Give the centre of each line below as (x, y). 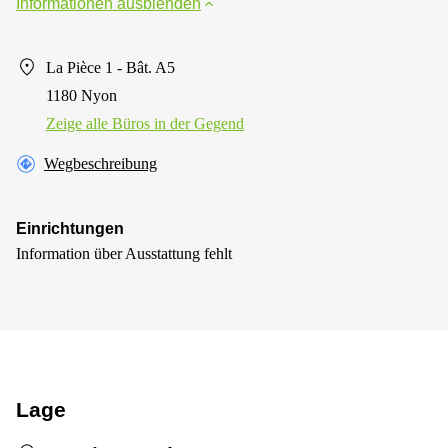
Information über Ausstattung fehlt (124, 253)
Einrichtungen (70, 228)
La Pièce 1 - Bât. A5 (110, 67)
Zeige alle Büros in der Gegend (145, 123)
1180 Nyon (81, 95)
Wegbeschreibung (100, 163)
